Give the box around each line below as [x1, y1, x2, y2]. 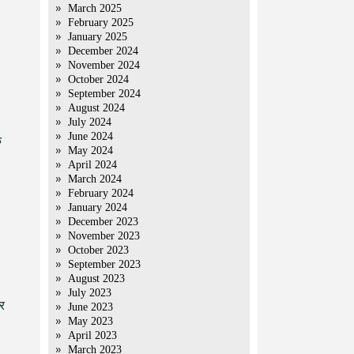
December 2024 [68, 45, 138, 57]
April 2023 [68, 330, 117, 341]
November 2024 [68, 59, 140, 71]
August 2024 [68, 102, 125, 114]
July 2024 [68, 116, 111, 128]
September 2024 [68, 88, 141, 100]
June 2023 [68, 301, 113, 313]
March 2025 [68, 2, 122, 14]
